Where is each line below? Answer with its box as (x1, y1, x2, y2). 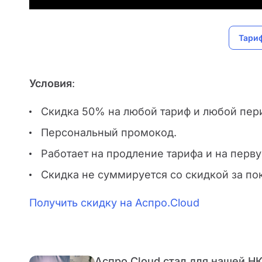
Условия (29, 77, 72, 89)
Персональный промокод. (41, 126, 177, 139)
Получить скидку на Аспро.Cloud (29, 196, 199, 209)
